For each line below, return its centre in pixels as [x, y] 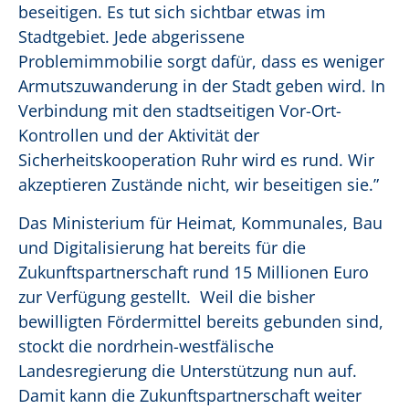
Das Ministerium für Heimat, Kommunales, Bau [200, 223]
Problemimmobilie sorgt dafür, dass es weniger [201, 62]
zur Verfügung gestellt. [105, 297]
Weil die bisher [257, 297]
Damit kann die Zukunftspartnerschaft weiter [190, 396]
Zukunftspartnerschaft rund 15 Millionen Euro [194, 273]
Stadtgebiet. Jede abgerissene [131, 37]
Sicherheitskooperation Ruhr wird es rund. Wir [196, 160]
